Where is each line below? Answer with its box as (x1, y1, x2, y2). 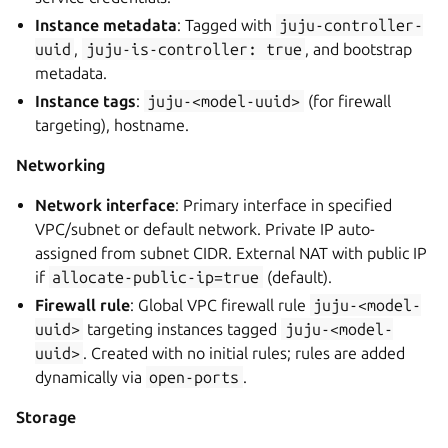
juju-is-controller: (85, 39, 257, 58)
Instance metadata (35, 15, 178, 34)
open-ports (149, 367, 240, 386)
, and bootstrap (304, 39, 412, 58)
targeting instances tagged (83, 319, 282, 338)
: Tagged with (177, 15, 277, 34)
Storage (16, 407, 76, 426)
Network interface (35, 195, 176, 214)
